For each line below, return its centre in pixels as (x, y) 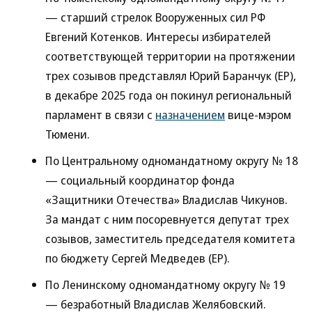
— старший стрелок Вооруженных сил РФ (155, 17)
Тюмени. (68, 134)
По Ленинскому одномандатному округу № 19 (165, 284)
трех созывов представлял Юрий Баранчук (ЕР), (171, 76)
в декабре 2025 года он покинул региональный (169, 95)
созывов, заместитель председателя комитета (170, 239)
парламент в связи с (100, 115)
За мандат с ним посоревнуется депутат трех (167, 219)
